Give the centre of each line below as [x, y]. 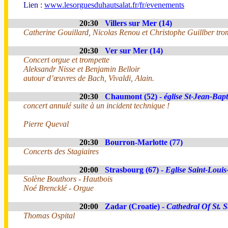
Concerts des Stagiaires [61, 151]
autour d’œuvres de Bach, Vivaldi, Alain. [89, 78]
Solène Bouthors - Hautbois [68, 179]
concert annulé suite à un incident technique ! [96, 106]
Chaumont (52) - [134, 96]
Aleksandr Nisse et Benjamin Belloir [82, 69]
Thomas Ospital [49, 216]
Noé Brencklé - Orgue [59, 188]
